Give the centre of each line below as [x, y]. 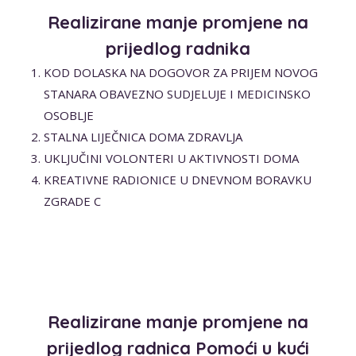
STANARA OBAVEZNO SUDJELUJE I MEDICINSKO [177, 93]
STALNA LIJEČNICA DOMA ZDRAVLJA [143, 136]
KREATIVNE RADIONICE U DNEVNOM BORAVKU [178, 179]
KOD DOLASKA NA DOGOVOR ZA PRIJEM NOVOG [181, 72]
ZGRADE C [72, 201]
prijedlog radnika [178, 48]
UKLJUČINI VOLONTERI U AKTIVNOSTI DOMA [171, 158]
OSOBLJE [69, 115]
